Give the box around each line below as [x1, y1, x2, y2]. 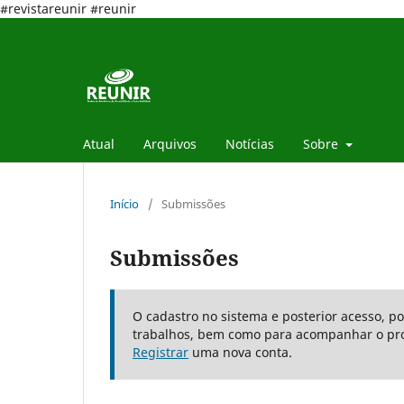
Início [110, 195, 139, 212]
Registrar [133, 343, 188, 361]
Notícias [225, 134, 274, 152]
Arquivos [143, 134, 197, 152]
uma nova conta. [188, 343, 292, 361]
